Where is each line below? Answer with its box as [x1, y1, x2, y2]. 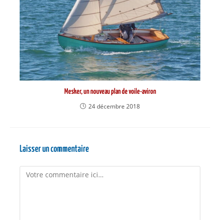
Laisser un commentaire [20, 144, 89, 154]
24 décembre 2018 [88, 102, 140, 111]
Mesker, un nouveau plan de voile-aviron [64, 88, 156, 96]
